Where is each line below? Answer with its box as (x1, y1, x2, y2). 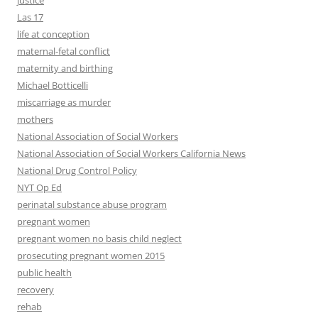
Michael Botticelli (17, 79, 88, 92)
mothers (17, 113, 53, 126)
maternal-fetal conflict (17, 45, 110, 58)
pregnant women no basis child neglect (17, 232, 182, 246)
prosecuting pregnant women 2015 (17, 249, 165, 263)
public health (17, 266, 72, 280)
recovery (17, 283, 54, 297)
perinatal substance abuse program (17, 198, 167, 212)
